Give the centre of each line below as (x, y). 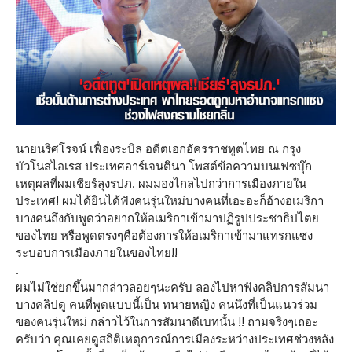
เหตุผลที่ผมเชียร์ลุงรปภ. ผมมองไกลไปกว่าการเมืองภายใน (161, 184)
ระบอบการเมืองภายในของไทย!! (97, 253)
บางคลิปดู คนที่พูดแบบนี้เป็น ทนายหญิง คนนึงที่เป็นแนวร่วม (167, 305)
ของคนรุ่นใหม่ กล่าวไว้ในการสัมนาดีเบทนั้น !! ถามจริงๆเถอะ (167, 322)
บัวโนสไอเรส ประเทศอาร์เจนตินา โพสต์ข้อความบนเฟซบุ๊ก (164, 167)
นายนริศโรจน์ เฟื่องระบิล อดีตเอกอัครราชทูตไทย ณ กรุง (158, 149)
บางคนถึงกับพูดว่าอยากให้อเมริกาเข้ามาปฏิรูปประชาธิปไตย (167, 218)
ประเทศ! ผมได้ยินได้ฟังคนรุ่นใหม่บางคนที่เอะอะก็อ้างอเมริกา (170, 201)
